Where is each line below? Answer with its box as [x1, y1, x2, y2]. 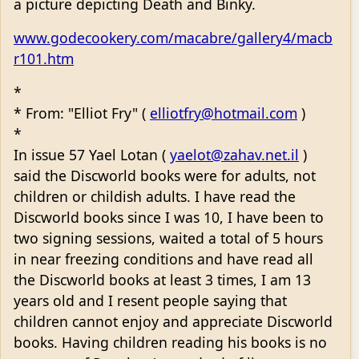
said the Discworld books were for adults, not [14, 165, 316, 185]
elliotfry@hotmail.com [150, 103, 297, 123]
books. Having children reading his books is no [14, 332, 327, 352]
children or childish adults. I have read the [14, 186, 296, 206]
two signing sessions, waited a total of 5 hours [14, 228, 323, 248]
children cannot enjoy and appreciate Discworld [14, 311, 333, 331]
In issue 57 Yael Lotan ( [14, 144, 170, 164]
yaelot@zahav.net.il [170, 144, 299, 164]
